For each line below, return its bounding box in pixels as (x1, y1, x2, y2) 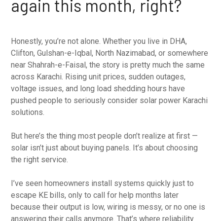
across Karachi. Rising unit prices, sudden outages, (11, 72, 186, 81)
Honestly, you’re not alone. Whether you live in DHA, (11, 36, 187, 46)
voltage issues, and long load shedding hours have (11, 83, 185, 93)
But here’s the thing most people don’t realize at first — (11, 131, 198, 141)
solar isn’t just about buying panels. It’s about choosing (11, 143, 198, 152)
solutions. (11, 107, 45, 117)
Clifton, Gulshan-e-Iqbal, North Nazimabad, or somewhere (11, 48, 209, 58)
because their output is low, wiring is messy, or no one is (11, 202, 206, 212)
